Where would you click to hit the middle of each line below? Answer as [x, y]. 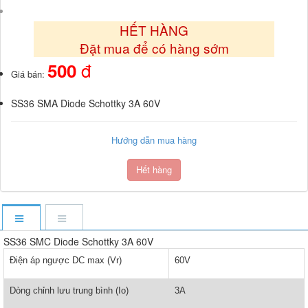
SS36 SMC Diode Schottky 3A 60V [78, 241]
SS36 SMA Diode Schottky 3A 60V [86, 103]
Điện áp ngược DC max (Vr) [66, 260]
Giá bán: [29, 74]
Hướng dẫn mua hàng [154, 140]
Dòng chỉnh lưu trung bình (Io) [69, 290]
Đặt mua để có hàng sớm [154, 47]
